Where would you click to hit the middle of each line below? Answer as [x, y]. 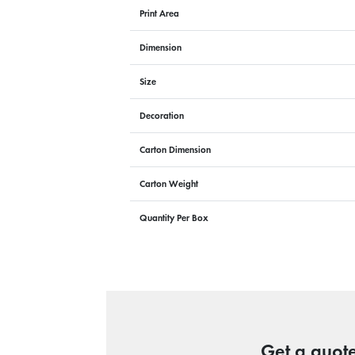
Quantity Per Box [174, 218]
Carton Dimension [176, 150]
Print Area [160, 13]
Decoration [162, 116]
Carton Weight [169, 184]
